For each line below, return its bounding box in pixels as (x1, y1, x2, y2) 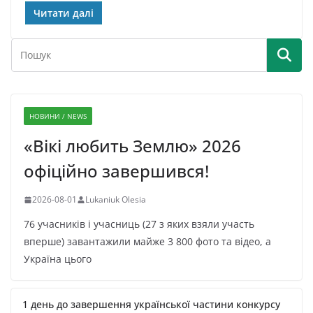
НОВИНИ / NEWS (29, 111, 87, 122)
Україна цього (24, 252, 92, 266)
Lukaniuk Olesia (85, 194, 146, 206)
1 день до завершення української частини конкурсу (22, 298, 280, 312)
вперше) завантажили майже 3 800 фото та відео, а (24, 235, 271, 249)
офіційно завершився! (24, 159, 209, 183)
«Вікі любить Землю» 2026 (24, 134, 241, 158)
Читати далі (34, 6, 94, 20)
